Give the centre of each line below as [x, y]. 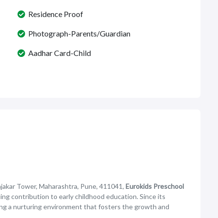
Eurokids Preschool [155, 186]
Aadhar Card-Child [58, 53]
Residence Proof [54, 14]
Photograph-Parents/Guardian [78, 33]
